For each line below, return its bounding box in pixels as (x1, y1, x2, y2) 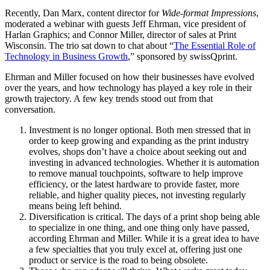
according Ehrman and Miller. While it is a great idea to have (29, 233, 259, 244)
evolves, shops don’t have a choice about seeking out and (29, 146, 246, 157)
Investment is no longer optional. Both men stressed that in (29, 125, 251, 136)
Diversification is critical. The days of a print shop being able (29, 212, 260, 222)
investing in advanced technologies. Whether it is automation (29, 157, 259, 168)
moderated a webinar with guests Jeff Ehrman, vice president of (5, 19, 246, 30)
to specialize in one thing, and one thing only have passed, (29, 222, 250, 233)
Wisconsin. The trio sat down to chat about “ (5, 40, 174, 51)
